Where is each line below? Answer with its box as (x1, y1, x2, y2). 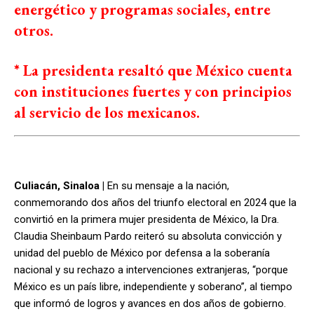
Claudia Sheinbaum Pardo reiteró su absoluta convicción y (14, 229, 282, 243)
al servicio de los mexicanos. (14, 102, 200, 123)
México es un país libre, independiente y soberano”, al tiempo (14, 280, 292, 293)
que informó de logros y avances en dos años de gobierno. (14, 296, 286, 310)
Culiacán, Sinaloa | (14, 179, 104, 192)
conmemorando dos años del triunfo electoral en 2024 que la (14, 196, 296, 209)
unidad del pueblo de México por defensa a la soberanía (14, 246, 270, 259)
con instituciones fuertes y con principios (14, 81, 292, 102)
